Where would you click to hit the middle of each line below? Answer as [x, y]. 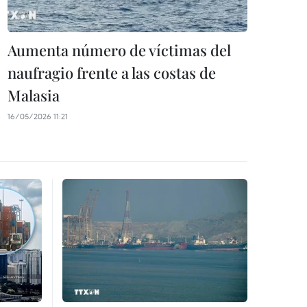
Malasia [34, 95]
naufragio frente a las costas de [112, 72]
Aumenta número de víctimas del [119, 50]
